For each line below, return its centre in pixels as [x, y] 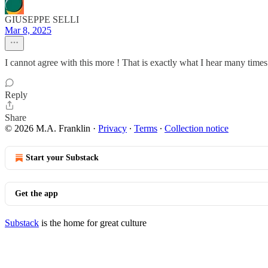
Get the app [36, 194]
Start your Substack [62, 158]
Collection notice [197, 128]
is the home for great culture [93, 223]
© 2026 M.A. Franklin [48, 128]
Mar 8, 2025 [28, 30]
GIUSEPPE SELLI [42, 19]
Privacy [112, 128]
